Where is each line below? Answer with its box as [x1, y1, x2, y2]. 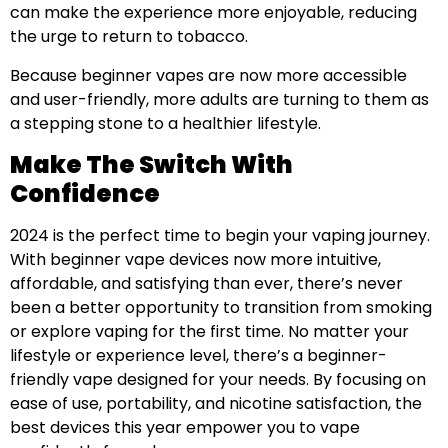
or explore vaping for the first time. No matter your [10, 320, 409, 344]
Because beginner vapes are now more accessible [10, 63, 407, 87]
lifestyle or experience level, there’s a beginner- [10, 344, 387, 368]
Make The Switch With [10, 148, 293, 182]
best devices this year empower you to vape [10, 416, 360, 440]
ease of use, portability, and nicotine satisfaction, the [10, 392, 422, 416]
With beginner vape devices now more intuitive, [10, 248, 381, 272]
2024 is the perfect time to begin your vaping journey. [10, 224, 430, 248]
